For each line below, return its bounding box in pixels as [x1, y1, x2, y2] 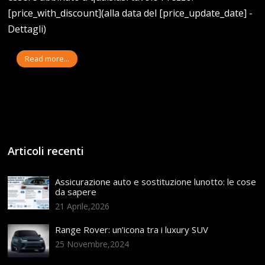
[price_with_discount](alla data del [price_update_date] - [8, 7, 253, 20]
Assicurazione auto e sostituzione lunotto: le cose [55, 176, 257, 188]
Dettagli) [8, 22, 47, 36]
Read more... [25, 54, 70, 64]
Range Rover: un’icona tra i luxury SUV [55, 224, 209, 236]
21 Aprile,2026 [55, 201, 110, 212]
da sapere [55, 186, 97, 198]
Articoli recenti [8, 144, 85, 159]
